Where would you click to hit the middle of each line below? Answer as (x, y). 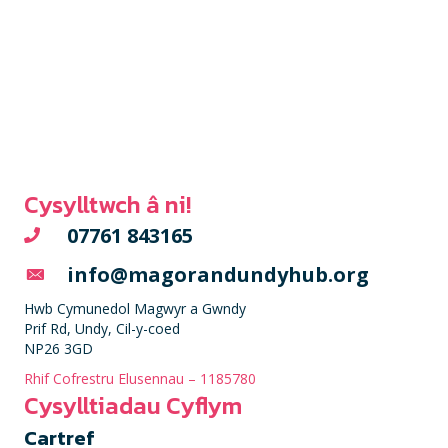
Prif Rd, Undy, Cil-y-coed (102, 328)
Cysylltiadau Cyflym (133, 405)
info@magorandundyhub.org (218, 274)
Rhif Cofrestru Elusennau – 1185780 (140, 378)
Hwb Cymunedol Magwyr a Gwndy (135, 308)
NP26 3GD (58, 348)
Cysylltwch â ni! (107, 204)
